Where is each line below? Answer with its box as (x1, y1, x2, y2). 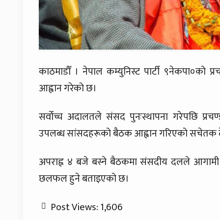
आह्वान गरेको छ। (39, 80, 97, 97)
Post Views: (51, 199, 98, 216)
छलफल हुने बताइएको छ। (39, 170, 129, 188)
